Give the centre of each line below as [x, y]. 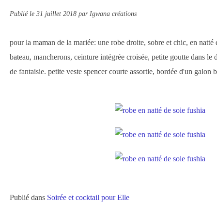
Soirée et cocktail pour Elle [88, 197]
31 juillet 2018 [57, 14]
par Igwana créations [108, 14]
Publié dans [27, 197]
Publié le [23, 14]
